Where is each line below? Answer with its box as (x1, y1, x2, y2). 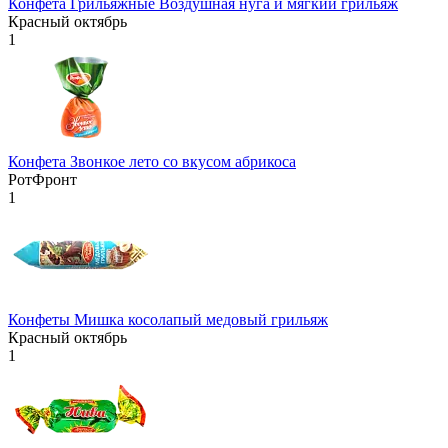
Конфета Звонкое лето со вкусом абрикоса (8, 152, 296, 170)
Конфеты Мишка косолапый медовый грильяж (8, 310, 328, 328)
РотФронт (8, 170, 77, 188)
